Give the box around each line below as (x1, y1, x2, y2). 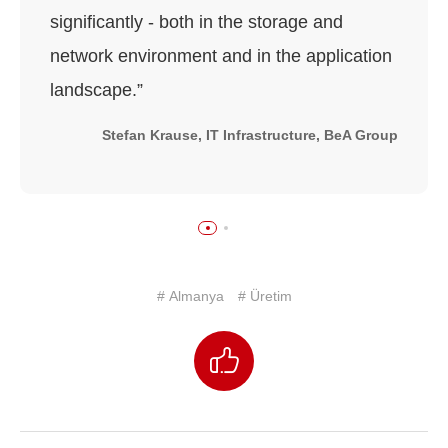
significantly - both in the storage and (50, 11, 343, 32)
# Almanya (156, 287, 224, 304)
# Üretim (237, 287, 292, 304)
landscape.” (50, 79, 143, 100)
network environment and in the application (50, 45, 392, 66)
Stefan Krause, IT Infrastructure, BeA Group (102, 126, 398, 143)
